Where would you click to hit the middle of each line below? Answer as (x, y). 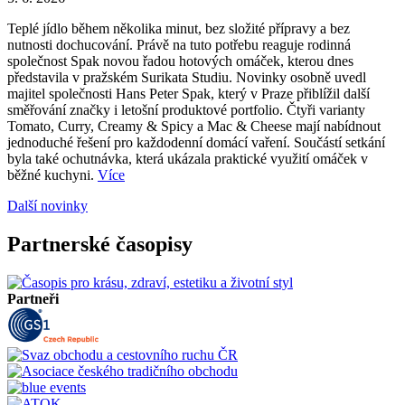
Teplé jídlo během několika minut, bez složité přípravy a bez (179, 29)
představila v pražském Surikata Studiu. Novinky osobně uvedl (187, 78)
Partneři (33, 299)
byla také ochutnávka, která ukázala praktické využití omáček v (188, 159)
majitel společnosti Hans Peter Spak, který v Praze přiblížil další (188, 94)
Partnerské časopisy (100, 245)
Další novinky (47, 206)
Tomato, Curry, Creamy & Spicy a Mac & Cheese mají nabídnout (194, 127)
